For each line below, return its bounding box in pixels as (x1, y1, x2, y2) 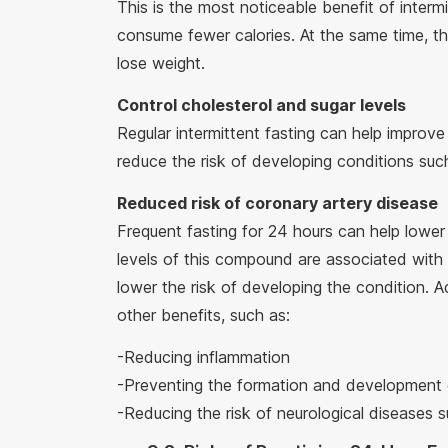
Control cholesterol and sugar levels (117, 94, 406, 115)
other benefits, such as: (117, 304, 290, 325)
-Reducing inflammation (117, 346, 300, 367)
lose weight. (117, 52, 205, 73)
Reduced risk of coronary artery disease (117, 192, 446, 213)
